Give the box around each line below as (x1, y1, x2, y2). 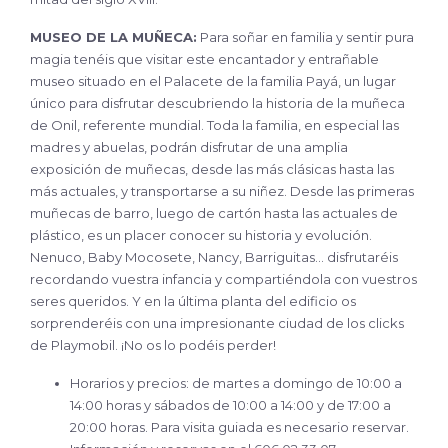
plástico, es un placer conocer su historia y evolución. (30, 226, 372, 243)
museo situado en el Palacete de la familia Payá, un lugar (30, 72, 396, 89)
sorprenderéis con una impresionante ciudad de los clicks (30, 314, 404, 331)
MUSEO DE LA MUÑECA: (30, 28, 197, 45)
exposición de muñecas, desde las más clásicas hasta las (30, 160, 394, 177)
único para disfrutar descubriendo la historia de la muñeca (30, 94, 405, 111)
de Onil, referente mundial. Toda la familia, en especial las (30, 116, 399, 133)
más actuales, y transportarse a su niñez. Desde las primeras (30, 182, 414, 199)
